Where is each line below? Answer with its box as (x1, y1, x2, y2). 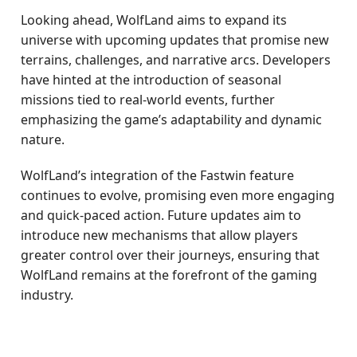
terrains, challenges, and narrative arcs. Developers (21, 51, 331, 69)
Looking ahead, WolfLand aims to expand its (21, 11, 288, 29)
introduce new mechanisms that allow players (21, 226, 299, 244)
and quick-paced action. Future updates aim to (21, 206, 302, 224)
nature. (21, 131, 65, 148)
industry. (21, 286, 74, 304)
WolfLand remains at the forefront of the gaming (21, 266, 318, 284)
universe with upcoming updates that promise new (21, 31, 330, 49)
